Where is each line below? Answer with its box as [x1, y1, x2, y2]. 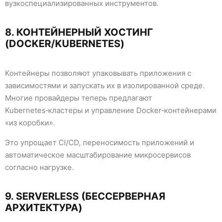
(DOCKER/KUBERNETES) [5, 38, 124, 50]
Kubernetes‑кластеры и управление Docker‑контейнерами [5, 106, 217, 115]
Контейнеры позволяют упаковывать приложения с [5, 68, 191, 78]
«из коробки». [5, 118, 55, 128]
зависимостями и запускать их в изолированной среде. [5, 81, 205, 91]
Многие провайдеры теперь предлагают [5, 93, 152, 103]
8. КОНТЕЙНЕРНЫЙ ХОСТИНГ [5, 26, 153, 39]
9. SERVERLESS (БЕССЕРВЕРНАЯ [5, 190, 166, 203]
